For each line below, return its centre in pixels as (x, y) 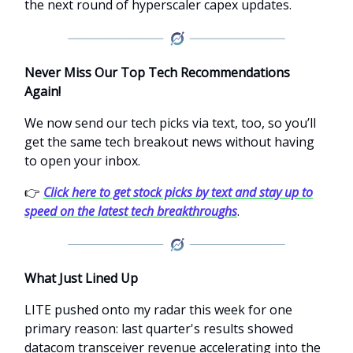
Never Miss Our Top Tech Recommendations (157, 72)
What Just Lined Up (81, 279)
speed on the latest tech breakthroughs (131, 211)
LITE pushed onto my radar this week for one (158, 310)
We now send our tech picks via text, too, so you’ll (170, 123)
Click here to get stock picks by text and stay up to (178, 192)
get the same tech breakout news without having (169, 141)
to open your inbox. (82, 160)
